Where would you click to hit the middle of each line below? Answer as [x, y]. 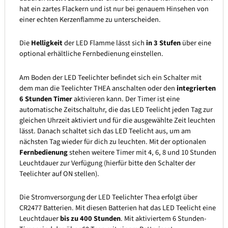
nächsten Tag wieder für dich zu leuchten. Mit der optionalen [112, 141]
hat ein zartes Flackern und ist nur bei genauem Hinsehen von [114, 9]
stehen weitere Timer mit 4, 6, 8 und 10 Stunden [142, 152]
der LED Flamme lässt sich [104, 43]
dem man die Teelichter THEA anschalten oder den [98, 88]
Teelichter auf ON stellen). [59, 174]
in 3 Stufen [163, 43]
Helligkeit [47, 43]
